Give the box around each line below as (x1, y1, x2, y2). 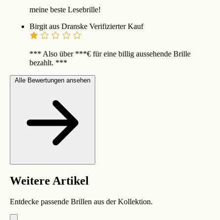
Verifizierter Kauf (89, 22, 143, 30)
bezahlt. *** (29, 58, 67, 67)
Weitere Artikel (10, 174, 89, 187)
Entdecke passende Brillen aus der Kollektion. (10, 197, 153, 206)
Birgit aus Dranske (29, 22, 89, 30)
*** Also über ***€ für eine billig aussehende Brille (29, 49, 191, 58)
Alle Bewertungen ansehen (15, 76, 90, 84)
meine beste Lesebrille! (29, 5, 101, 14)
